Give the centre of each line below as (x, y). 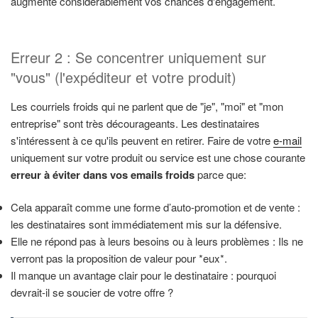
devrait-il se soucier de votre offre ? (92, 292)
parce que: (220, 174)
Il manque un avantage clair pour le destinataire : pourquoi (143, 275)
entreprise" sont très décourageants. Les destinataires (135, 123)
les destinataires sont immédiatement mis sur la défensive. (146, 224)
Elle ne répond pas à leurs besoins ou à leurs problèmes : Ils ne (157, 241)
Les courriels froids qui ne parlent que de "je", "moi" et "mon (147, 106)
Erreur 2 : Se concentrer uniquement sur (138, 57)
